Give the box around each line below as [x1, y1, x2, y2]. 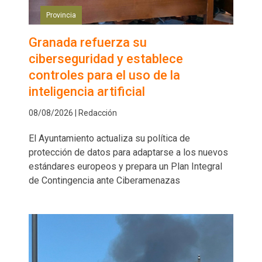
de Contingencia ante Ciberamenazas [29, 175, 180, 187]
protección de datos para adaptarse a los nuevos [29, 147, 228, 158]
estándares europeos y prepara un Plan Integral [29, 161, 222, 173]
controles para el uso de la [29, 68, 180, 83]
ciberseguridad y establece [29, 51, 183, 67]
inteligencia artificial [29, 84, 145, 99]
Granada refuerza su [29, 35, 147, 50]
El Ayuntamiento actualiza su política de [29, 133, 190, 144]
